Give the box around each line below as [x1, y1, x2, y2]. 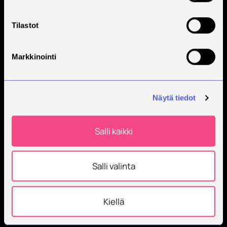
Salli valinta [92, 160, 135, 172]
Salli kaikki [94, 125, 133, 137]
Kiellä [103, 195, 124, 207]
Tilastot [12, 20, 39, 29]
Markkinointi [12, 52, 57, 61]
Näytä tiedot [153, 93, 196, 102]
